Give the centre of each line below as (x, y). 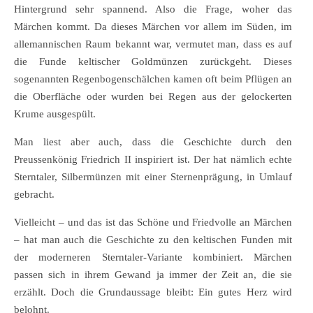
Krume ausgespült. (55, 114)
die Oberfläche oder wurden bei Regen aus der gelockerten (153, 96)
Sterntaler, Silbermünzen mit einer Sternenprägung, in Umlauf (153, 176)
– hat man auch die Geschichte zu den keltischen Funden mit (153, 239)
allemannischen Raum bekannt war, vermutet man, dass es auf (153, 44)
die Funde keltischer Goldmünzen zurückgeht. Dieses (153, 61)
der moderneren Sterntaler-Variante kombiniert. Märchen (153, 257)
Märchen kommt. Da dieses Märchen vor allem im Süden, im (153, 26)
